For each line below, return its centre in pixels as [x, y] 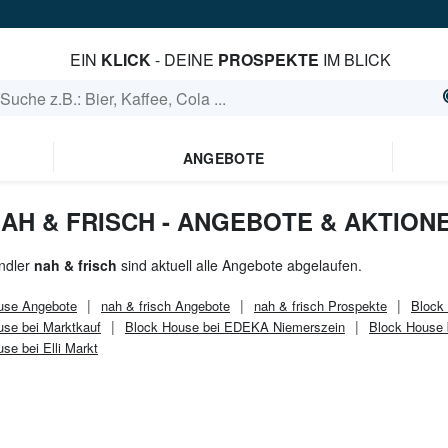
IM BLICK [354, 59]
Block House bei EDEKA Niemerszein [235, 326]
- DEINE [184, 59]
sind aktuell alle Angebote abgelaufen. [239, 265]
